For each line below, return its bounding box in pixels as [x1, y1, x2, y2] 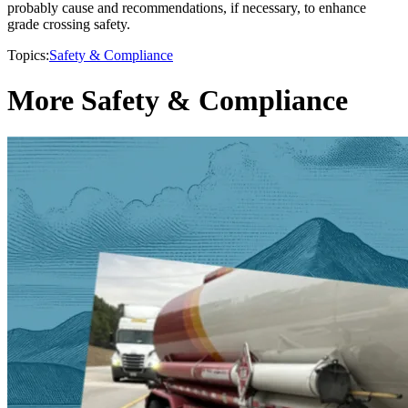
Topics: [7, 47, 49, 64]
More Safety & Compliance [7, 83, 348, 117]
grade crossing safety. [7, 16, 130, 33]
